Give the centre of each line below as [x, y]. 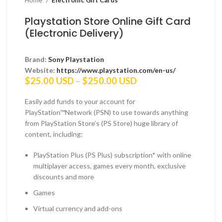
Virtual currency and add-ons [78, 209]
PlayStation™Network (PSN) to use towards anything [107, 112]
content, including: [54, 134]
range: [149, 91]
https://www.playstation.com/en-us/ [116, 70]
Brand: [36, 59]
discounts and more [64, 177]
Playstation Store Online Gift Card [108, 22]
